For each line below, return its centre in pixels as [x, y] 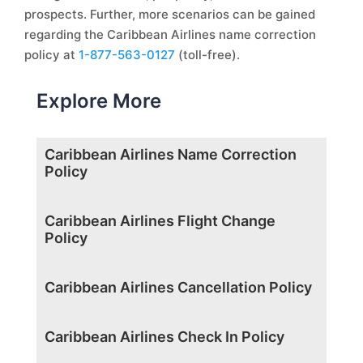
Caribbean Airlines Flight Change [160, 221]
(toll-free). [207, 55]
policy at [51, 55]
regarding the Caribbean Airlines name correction [170, 34]
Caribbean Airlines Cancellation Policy [178, 287]
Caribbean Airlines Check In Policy [164, 337]
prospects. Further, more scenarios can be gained [170, 14]
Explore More [99, 101]
